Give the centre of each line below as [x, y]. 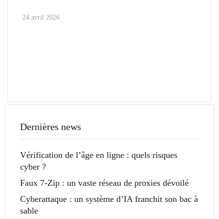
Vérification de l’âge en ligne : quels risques [99, 155]
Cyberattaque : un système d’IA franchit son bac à [109, 199]
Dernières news [51, 127]
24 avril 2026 [41, 18]
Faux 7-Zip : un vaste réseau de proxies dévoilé [104, 183]
